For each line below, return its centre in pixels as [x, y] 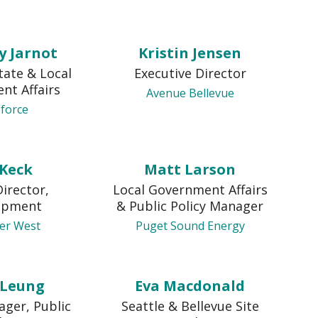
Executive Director [190, 73]
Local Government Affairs [190, 190]
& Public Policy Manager [190, 206]
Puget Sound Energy [190, 226]
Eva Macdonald [190, 286]
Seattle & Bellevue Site [190, 306]
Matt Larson [190, 169]
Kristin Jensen [190, 53]
